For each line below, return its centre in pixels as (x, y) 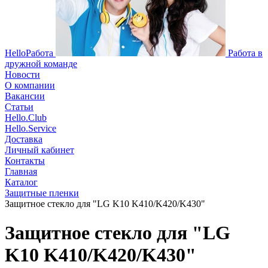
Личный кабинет (39, 150)
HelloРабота (29, 53)
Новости (22, 74)
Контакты (25, 161)
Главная (21, 171)
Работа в (245, 53)
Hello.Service (31, 128)
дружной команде (41, 64)
